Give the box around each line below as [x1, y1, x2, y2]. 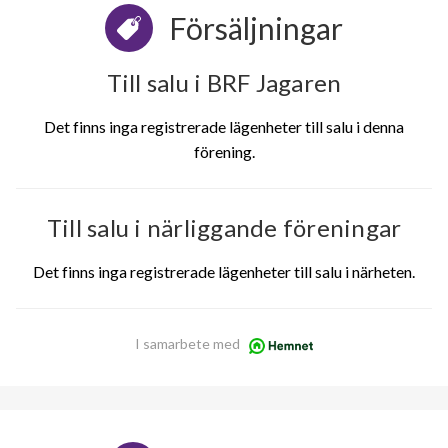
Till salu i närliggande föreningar [46, 213, 402, 243]
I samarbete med [134, 335, 240, 353]
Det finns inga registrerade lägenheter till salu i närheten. [33, 262, 415, 282]
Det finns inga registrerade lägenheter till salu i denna [44, 117, 404, 137]
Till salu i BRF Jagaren [106, 68, 342, 98]
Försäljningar [169, 10, 343, 47]
